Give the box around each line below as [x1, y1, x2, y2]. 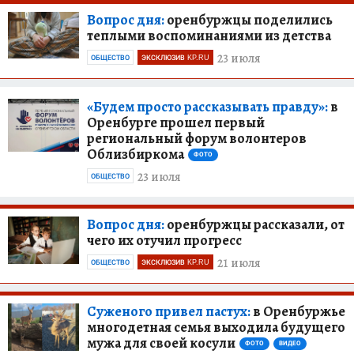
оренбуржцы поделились [164, 9, 333, 29]
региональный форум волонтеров [87, 128, 307, 148]
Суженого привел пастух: [87, 301, 250, 321]
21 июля [217, 254, 261, 272]
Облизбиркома [87, 144, 184, 164]
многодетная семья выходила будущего [87, 317, 345, 337]
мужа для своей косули [87, 333, 235, 352]
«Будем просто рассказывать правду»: [87, 96, 328, 116]
